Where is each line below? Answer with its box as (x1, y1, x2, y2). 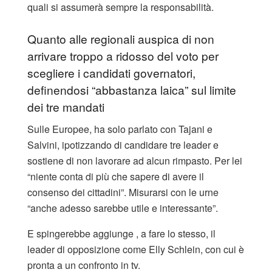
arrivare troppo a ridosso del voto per (27, 47, 219, 64)
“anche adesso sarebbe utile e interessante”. (27, 200, 218, 215)
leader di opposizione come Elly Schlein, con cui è (27, 242, 244, 256)
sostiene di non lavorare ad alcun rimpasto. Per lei (27, 153, 242, 168)
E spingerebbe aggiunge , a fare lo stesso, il (27, 226, 216, 240)
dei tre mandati (27, 98, 104, 115)
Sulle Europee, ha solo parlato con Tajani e (27, 121, 212, 136)
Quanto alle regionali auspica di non (27, 30, 214, 47)
